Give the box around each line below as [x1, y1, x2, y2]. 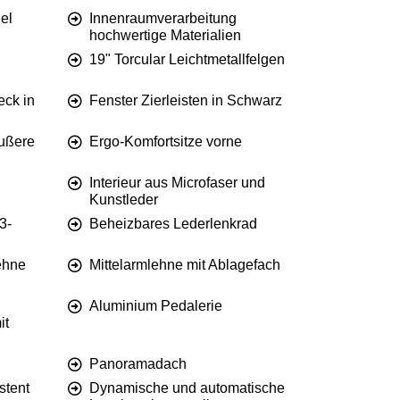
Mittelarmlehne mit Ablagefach [89, 257, 280, 273]
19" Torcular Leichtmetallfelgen [89, 52, 285, 68]
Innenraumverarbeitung [89, 11, 237, 27]
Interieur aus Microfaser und [89, 175, 265, 191]
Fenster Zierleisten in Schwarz [89, 93, 282, 109]
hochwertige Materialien [89, 28, 241, 44]
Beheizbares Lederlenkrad [89, 216, 257, 232]
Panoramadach [89, 356, 187, 372]
